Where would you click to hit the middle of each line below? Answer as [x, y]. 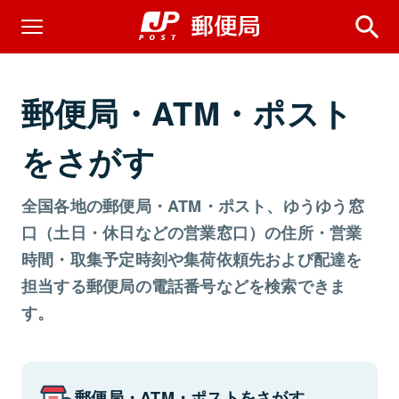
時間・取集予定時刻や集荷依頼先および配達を [192, 259]
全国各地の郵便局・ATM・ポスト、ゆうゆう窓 [193, 206]
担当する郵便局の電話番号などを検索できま [184, 286]
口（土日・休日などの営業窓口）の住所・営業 [192, 232]
